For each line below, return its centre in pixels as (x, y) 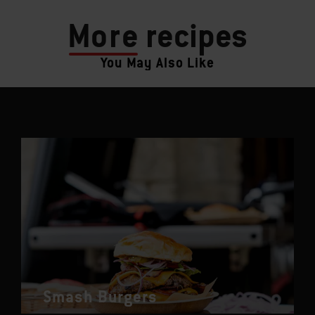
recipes (194, 35)
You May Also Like (157, 62)
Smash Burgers (101, 297)
